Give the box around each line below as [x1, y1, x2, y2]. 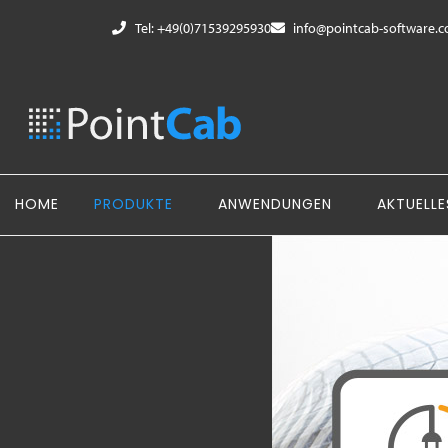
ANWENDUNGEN [218, 194, 332, 214]
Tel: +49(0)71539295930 [134, 19, 271, 37]
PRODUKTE [94, 194, 173, 214]
